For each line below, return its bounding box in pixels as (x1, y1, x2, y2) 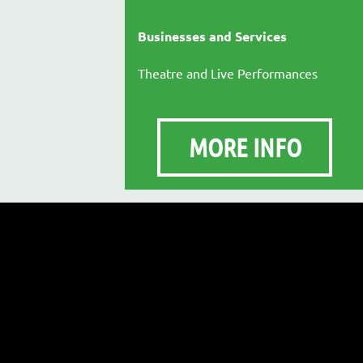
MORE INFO (188, 130, 301, 163)
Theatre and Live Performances (138, 64, 318, 81)
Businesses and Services (138, 27, 287, 45)
